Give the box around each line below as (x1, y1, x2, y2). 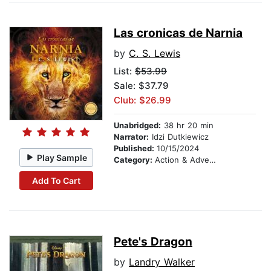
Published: (114, 143, 157, 154)
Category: (114, 155, 155, 165)
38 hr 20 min (161, 120, 214, 131)
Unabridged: (114, 120, 161, 131)
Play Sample (37, 152, 88, 163)
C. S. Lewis (129, 47, 180, 60)
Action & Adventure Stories (155, 155, 209, 165)
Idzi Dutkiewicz (149, 132, 209, 142)
